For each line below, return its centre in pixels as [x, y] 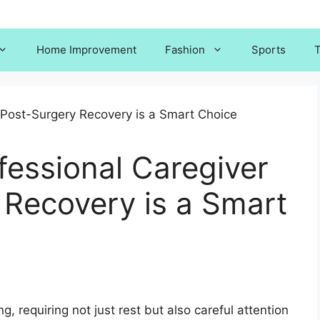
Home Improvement [86, 50]
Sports [269, 50]
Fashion [185, 50]
